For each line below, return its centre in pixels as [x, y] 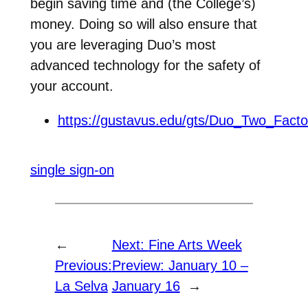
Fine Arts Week [195, 245]
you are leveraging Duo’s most [123, 44]
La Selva [81, 286]
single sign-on [72, 170]
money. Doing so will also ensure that [143, 24]
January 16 [146, 286]
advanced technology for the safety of [145, 65]
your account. [71, 86]
